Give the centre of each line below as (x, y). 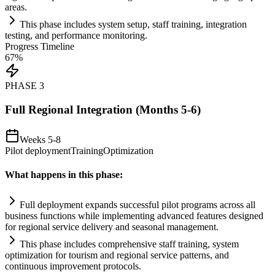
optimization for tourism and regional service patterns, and (117, 255)
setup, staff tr (151, 25)
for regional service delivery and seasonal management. (112, 227)
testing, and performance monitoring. (76, 36)
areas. (16, 7)
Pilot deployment (38, 150)
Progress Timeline (40, 47)
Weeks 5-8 (40, 139)
